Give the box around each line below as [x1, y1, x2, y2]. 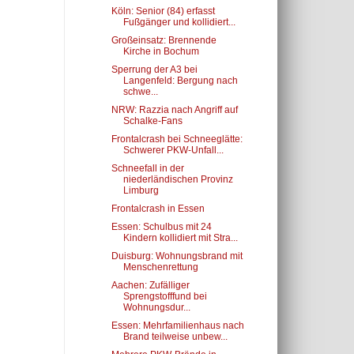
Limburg [122, 185, 159, 196]
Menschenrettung [122, 262, 198, 273]
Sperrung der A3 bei [111, 64, 198, 75]
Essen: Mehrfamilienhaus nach [111, 320, 244, 331]
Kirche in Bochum [122, 46, 199, 57]
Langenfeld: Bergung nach [122, 75, 238, 86]
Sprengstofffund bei [122, 291, 207, 302]
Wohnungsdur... [122, 302, 190, 313]
